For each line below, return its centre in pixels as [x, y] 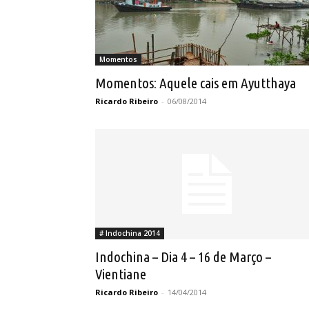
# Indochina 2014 [130, 233]
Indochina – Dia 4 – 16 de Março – [183, 257]
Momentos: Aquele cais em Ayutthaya [196, 83]
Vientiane [121, 274]
